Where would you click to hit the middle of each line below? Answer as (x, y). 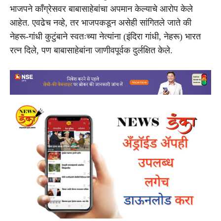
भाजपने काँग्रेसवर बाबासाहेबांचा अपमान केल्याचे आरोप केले (101, 9)
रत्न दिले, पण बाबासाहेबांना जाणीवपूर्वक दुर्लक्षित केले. (91, 50)
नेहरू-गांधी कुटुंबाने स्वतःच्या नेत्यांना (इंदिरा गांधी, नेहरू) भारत (105, 36)
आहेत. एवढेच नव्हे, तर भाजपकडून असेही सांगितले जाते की (101, 22)
